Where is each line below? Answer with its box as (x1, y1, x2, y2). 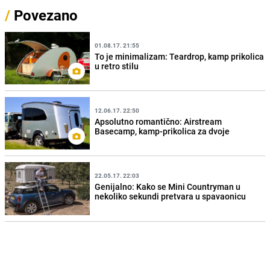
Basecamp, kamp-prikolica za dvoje (95, 125, 230, 137)
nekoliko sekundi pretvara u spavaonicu (95, 190, 246, 202)
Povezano (10, 5, 78, 25)
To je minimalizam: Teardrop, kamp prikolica (95, 50, 265, 62)
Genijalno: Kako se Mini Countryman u (95, 181, 241, 193)
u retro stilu (95, 60, 139, 72)
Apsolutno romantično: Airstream (95, 115, 222, 127)
